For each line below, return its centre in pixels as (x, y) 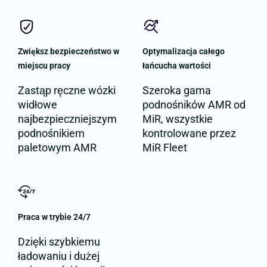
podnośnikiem (51, 133)
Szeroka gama (177, 90)
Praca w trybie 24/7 (54, 217)
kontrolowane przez (189, 133)
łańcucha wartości (177, 65)
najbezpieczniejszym (67, 119)
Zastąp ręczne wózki (67, 90)
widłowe (38, 104)
